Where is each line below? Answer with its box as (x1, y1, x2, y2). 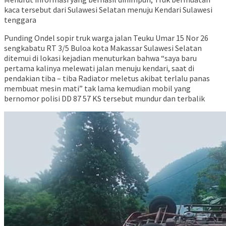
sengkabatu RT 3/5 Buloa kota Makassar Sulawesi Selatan (4, 43, 202, 53)
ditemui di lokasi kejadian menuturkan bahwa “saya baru (4, 53, 197, 64)
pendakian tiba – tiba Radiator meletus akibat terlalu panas (4, 73, 210, 84)
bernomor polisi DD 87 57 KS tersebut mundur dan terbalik (4, 93, 205, 104)
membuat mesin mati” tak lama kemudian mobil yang (4, 83, 191, 94)
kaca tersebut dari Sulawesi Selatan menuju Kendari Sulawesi (4, 5, 212, 15)
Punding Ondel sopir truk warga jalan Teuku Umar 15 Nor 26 (4, 33, 208, 43)
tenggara (4, 15, 36, 25)
